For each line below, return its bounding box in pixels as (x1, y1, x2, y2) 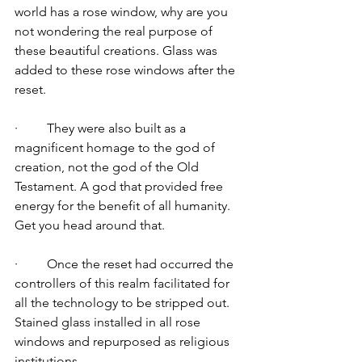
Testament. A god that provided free (15, 179, 226, 194)
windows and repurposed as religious (15, 334, 233, 349)
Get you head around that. (15, 217, 168, 233)
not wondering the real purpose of (15, 23, 216, 39)
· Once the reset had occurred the (15, 256, 237, 271)
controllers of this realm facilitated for (15, 276, 233, 291)
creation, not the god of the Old (15, 159, 202, 175)
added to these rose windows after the (15, 62, 238, 78)
